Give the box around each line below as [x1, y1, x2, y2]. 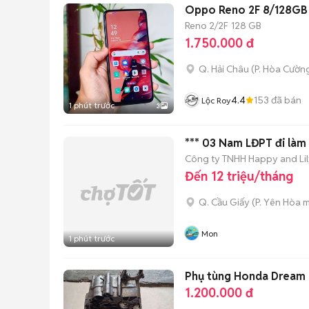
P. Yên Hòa [255, 196, 301, 208]
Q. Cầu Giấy [199, 196, 250, 208]
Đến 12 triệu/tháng [185, 168, 293, 184]
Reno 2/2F [185, 19, 228, 32]
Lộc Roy [201, 95, 231, 106]
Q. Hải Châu [199, 63, 249, 75]
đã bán [269, 93, 301, 106]
